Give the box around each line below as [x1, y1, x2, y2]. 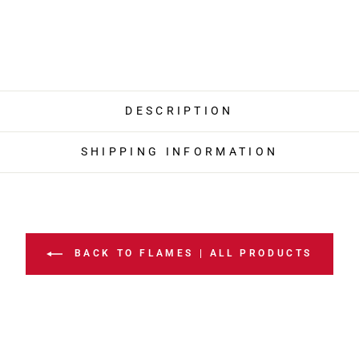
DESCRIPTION [125, 104, 234, 119]
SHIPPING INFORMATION [80, 145, 279, 159]
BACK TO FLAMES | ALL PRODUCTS [69, 248, 313, 260]
